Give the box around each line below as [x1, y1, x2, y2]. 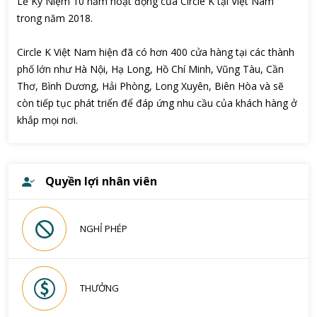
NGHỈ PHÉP [80, 222, 127, 235]
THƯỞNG [80, 282, 119, 294]
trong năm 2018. [17, 11, 93, 25]
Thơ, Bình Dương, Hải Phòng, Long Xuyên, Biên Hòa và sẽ [17, 79, 284, 93]
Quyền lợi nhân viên [45, 173, 157, 189]
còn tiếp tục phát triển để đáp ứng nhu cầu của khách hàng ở [17, 96, 297, 110]
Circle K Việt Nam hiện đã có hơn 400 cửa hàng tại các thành [17, 45, 294, 59]
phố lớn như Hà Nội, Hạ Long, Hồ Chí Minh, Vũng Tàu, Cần [17, 62, 284, 76]
